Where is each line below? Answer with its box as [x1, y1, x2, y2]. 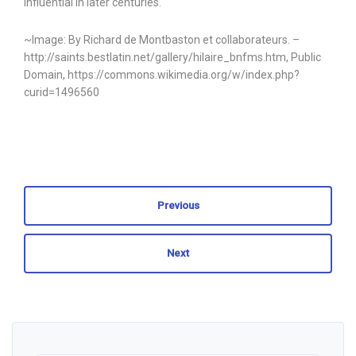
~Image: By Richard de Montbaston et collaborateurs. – [24, 33, 300, 47]
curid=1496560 [24, 86, 99, 99]
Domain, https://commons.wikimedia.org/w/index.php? [24, 68, 300, 82]
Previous [157, 199, 199, 212]
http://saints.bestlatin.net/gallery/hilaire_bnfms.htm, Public [24, 51, 321, 64]
